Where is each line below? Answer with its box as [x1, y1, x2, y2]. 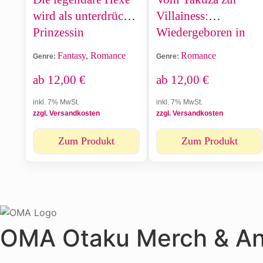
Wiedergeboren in [156, 25, 245, 39]
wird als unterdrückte [33, 8, 139, 23]
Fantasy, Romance [58, 50, 126, 60]
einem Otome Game [156, 41, 254, 56]
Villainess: [156, 8, 208, 23]
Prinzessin [33, 25, 84, 39]
